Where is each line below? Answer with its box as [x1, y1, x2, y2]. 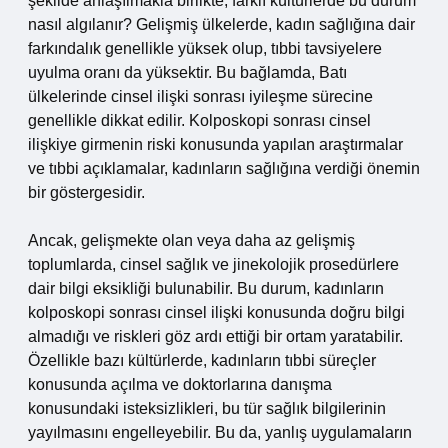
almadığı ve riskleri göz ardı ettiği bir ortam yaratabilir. [28, 328, 403, 345]
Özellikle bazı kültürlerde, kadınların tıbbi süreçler [28, 352, 376, 369]
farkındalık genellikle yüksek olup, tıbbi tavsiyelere [28, 40, 382, 57]
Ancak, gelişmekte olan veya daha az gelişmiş [28, 232, 355, 249]
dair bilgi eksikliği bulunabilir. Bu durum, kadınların [28, 280, 384, 297]
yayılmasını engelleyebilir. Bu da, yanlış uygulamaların [28, 424, 412, 441]
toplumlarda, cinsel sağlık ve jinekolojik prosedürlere [28, 256, 399, 273]
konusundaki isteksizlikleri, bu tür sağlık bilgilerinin [28, 400, 386, 417]
